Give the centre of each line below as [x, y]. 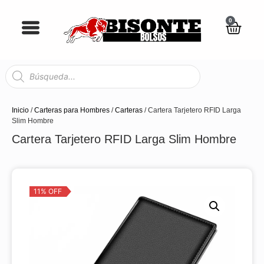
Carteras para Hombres [72, 110]
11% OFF [48, 192]
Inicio [20, 110]
